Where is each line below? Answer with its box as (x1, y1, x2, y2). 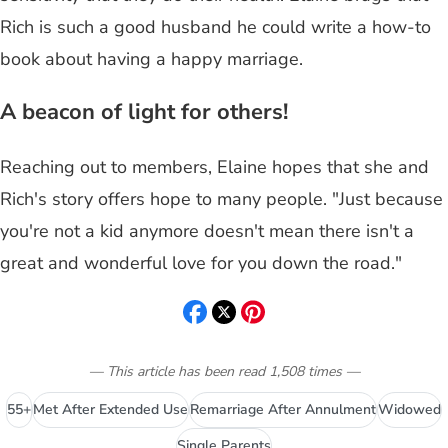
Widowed (378, 399, 441, 419)
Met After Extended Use (33, 399, 188, 419)
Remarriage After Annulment (190, 399, 376, 419)
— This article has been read (88, 361, 265, 381)
